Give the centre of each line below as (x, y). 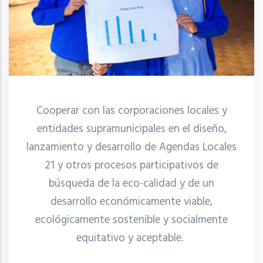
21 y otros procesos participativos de (131, 165)
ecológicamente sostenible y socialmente (131, 220)
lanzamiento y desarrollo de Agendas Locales (131, 147)
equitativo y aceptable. (131, 238)
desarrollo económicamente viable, (131, 202)
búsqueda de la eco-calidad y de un (131, 183)
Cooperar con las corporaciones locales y (131, 111)
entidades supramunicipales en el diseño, (131, 129)
